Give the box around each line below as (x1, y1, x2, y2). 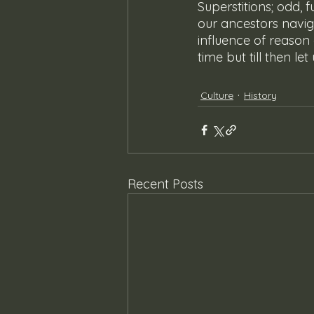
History (244, 88, 277, 102)
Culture (200, 88, 233, 102)
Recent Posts (128, 176, 203, 193)
